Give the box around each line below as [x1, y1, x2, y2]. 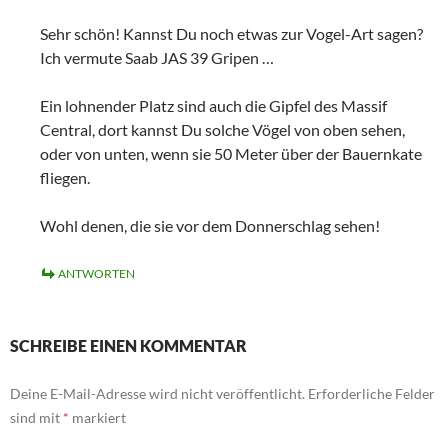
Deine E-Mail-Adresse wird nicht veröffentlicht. [10, 384, 305, 402]
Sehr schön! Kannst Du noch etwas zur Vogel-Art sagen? [40, 23, 423, 43]
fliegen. [40, 167, 90, 187]
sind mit [10, 408, 63, 426]
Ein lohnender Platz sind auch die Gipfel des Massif [40, 95, 387, 115]
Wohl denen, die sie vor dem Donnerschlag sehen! [40, 215, 380, 235]
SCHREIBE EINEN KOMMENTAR [10, 335, 247, 355]
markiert [69, 408, 126, 426]
